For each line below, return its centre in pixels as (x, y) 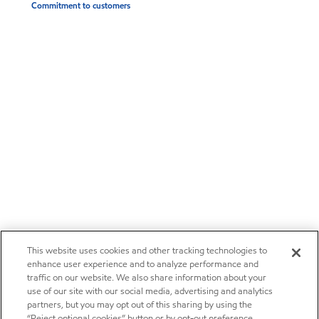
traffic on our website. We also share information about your (147, 278)
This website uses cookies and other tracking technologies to (147, 251)
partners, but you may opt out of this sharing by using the (140, 305)
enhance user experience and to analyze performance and (143, 264)
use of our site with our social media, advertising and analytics (150, 291)
